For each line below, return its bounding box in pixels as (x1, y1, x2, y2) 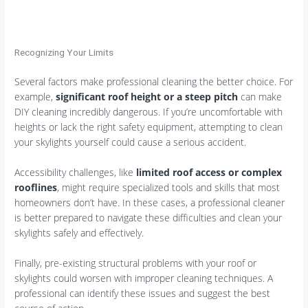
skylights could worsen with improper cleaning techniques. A (14, 271, 274, 285)
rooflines (14, 180, 58, 194)
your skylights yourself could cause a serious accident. (14, 135, 247, 148)
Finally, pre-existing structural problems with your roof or (14, 256, 257, 269)
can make (238, 89, 283, 103)
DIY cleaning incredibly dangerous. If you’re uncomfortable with (14, 104, 283, 118)
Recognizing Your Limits (14, 47, 114, 58)
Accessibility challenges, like (14, 165, 137, 179)
